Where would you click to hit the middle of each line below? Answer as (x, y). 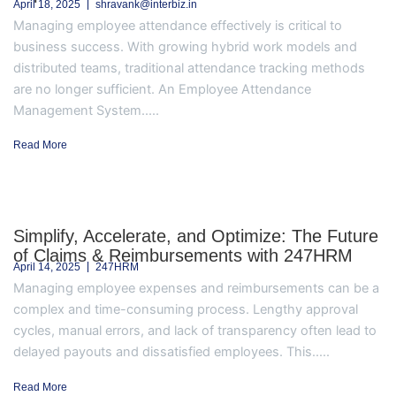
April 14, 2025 (47, 267)
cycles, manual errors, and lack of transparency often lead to (195, 331)
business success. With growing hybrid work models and (185, 46)
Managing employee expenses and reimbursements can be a (196, 289)
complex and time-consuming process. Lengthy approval (186, 310)
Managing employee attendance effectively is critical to (178, 25)
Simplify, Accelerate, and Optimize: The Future (196, 236)
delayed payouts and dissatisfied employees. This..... (171, 352)
